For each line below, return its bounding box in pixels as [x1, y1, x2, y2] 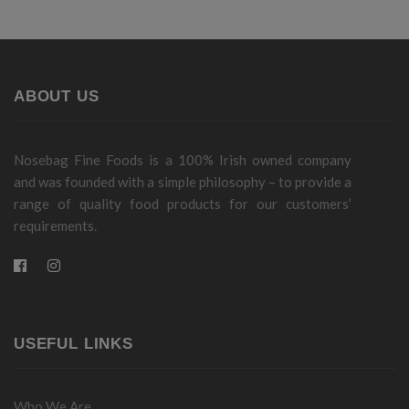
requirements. [14, 216, 97, 234]
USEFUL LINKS [14, 334, 133, 351]
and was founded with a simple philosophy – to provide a [14, 173, 351, 190]
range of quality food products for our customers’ [14, 194, 351, 212]
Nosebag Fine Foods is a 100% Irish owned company [14, 151, 351, 168]
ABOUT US [14, 87, 100, 104]
